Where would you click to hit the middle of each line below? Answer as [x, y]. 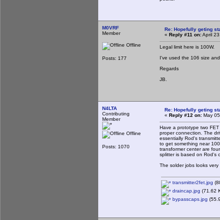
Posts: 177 [114, 58]
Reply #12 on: [185, 115]
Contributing [116, 113]
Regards [169, 68]
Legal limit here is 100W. [187, 47]
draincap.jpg [186, 191]
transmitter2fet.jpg [192, 182]
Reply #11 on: [185, 34]
